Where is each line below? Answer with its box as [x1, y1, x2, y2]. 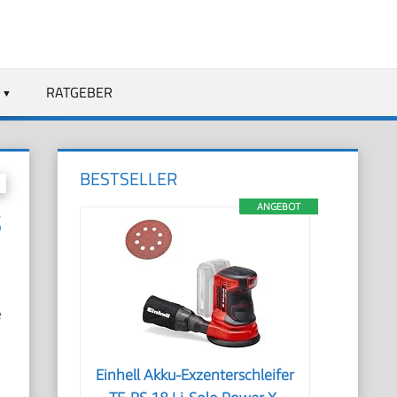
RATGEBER [45, 81, 113, 103]
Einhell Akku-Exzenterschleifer [96, 366, 295, 384]
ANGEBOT [256, 200, 300, 212]
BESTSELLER [80, 165, 178, 192]
